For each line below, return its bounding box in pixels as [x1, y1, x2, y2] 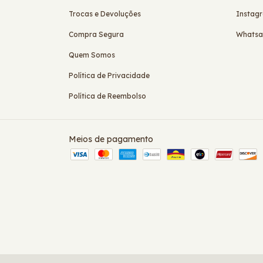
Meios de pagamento [69, 134, 153, 144]
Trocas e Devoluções [69, 9, 141, 18]
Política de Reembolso [69, 92, 146, 100]
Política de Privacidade [69, 71, 150, 80]
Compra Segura [69, 30, 124, 39]
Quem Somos [69, 50, 115, 59]
